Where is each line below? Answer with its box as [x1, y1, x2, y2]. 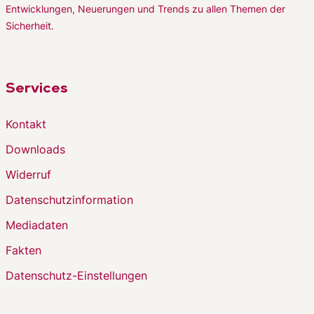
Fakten [6, 243, 41, 257]
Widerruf [6, 168, 51, 182]
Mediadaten [6, 218, 68, 232]
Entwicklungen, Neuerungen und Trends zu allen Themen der [6, 3, 285, 15]
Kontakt [6, 117, 46, 131]
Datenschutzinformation [6, 193, 133, 207]
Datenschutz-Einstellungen [6, 268, 147, 282]
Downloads [6, 142, 65, 156]
